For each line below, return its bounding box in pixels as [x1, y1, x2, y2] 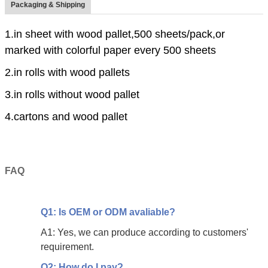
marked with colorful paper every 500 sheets [5, 44, 216, 56]
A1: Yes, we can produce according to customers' [41, 227, 248, 237]
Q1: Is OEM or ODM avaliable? [41, 206, 175, 217]
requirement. [41, 241, 94, 252]
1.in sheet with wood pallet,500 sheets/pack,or [5, 28, 225, 40]
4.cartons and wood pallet [5, 110, 127, 123]
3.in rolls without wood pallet [5, 88, 139, 100]
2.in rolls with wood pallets [5, 66, 130, 78]
